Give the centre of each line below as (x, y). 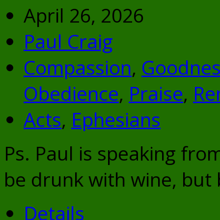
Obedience (71, 93)
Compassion (78, 67)
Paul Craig (68, 41)
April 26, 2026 (84, 15)
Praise (156, 93)
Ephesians (116, 119)
